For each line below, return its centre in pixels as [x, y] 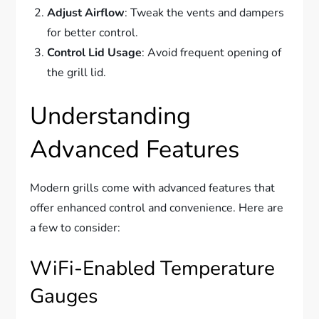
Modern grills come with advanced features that [153, 188]
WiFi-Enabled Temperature [153, 269]
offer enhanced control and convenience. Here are [157, 208]
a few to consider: [75, 228]
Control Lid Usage [95, 53]
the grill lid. [77, 73]
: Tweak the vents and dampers [205, 13]
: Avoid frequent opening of [212, 53]
